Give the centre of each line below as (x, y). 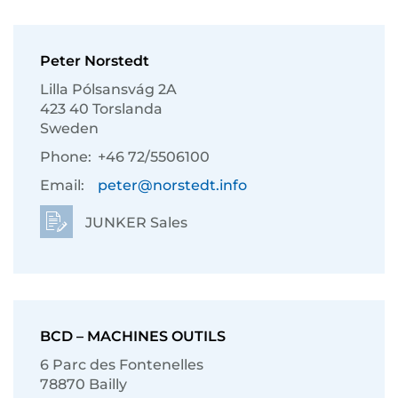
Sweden (69, 128)
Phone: (66, 157)
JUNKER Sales (135, 222)
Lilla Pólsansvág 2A (108, 89)
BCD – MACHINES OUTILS (133, 336)
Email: (62, 185)
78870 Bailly (84, 384)
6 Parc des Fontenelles (122, 365)
